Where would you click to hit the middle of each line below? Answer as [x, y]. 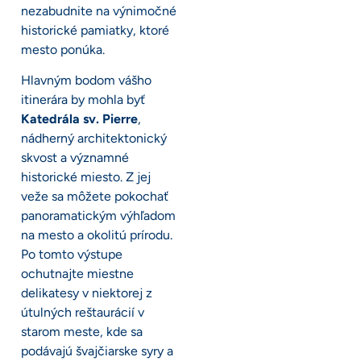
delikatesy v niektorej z [87, 293]
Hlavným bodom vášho [86, 81]
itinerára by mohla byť [83, 100]
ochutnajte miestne [77, 274]
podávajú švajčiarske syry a [97, 351]
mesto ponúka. [63, 49]
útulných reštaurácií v [83, 313]
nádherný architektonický [94, 139]
